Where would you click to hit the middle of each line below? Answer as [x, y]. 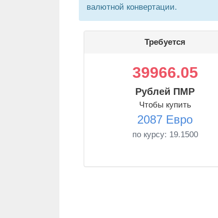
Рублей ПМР [165, 91]
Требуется [165, 42]
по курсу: [151, 135]
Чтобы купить [165, 105]
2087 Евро [165, 119]
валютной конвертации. [132, 7]
